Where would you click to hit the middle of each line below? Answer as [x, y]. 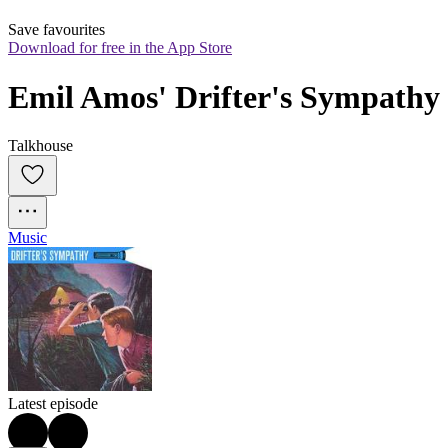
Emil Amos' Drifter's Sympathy [224, 96]
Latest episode [53, 404]
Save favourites [56, 30]
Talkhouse [40, 146]
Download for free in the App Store [120, 48]
